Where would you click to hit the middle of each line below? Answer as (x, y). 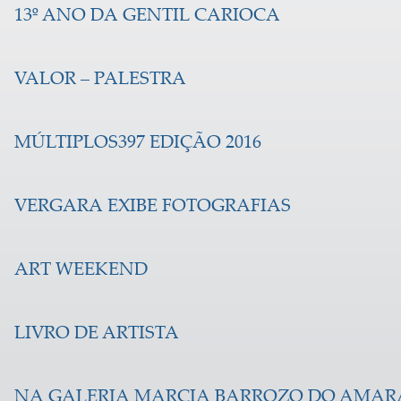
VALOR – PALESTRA (100, 80)
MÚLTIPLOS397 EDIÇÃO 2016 (138, 144)
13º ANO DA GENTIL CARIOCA (147, 17)
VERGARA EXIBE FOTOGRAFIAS (153, 207)
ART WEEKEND (81, 271)
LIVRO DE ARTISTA (97, 334)
